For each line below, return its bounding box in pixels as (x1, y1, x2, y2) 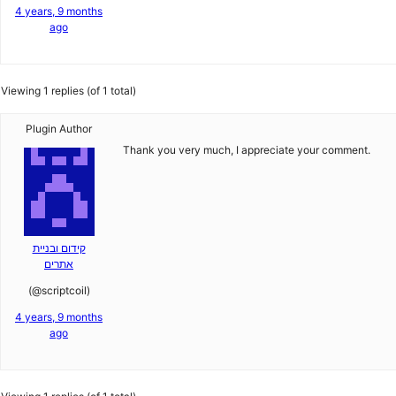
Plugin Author (26, 122, 92, 135)
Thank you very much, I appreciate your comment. (123, 143, 370, 156)
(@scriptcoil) (27, 284, 90, 297)
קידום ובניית (32, 241, 86, 255)
